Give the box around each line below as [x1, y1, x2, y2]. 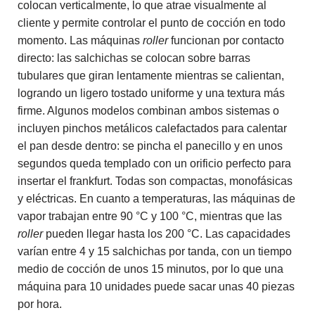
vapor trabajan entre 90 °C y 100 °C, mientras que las [18, 210, 282, 222]
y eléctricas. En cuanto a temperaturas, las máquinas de [18, 193, 295, 205]
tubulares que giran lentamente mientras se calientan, [18, 70, 284, 82]
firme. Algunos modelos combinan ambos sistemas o [18, 105, 279, 117]
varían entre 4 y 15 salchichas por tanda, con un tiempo [18, 245, 292, 257]
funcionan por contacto [168, 34, 284, 46]
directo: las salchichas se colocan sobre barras [18, 52, 250, 64]
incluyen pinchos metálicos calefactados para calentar [18, 122, 287, 134]
